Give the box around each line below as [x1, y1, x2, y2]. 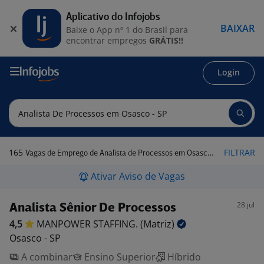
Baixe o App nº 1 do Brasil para [66, 24, 188, 35]
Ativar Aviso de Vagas [91, 170, 185, 183]
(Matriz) [140, 217, 177, 230]
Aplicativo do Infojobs [66, 12, 160, 22]
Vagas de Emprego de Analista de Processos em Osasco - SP [25, 150, 207, 157]
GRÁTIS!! [149, 34, 183, 46]
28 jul [237, 200, 255, 210]
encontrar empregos [66, 34, 149, 46]
